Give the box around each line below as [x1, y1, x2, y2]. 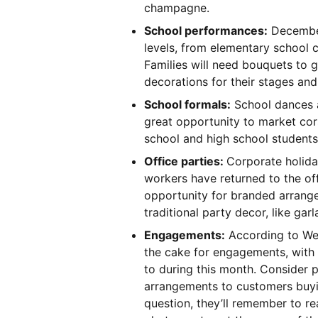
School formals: [144, 97, 231, 111]
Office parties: [144, 153, 227, 168]
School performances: [144, 23, 268, 38]
